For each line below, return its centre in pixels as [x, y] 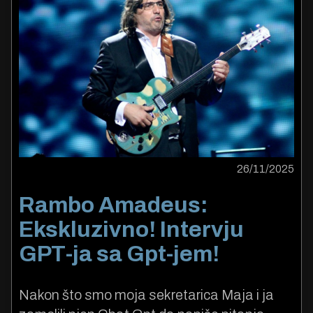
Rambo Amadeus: [114, 205]
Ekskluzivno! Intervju [131, 230]
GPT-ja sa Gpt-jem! [119, 254]
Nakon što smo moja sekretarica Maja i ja [146, 294]
